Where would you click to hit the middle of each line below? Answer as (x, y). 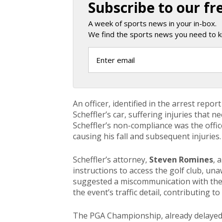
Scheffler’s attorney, (111, 160)
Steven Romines (181, 160)
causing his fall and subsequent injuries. (147, 136)
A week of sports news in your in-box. (152, 23)
